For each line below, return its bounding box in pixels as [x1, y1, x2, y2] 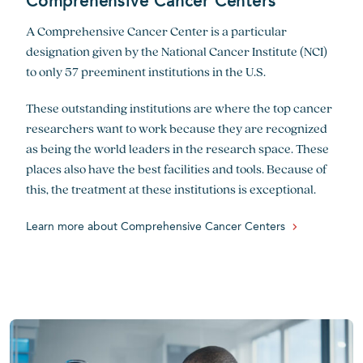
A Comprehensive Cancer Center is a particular [26, 23, 287, 40]
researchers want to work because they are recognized [26, 120, 327, 137]
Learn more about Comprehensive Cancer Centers [26, 221, 285, 233]
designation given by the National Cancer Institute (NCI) [26, 43, 327, 60]
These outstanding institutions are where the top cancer [26, 100, 332, 117]
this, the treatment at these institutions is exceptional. [26, 181, 316, 198]
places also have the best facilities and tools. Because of [26, 160, 327, 177]
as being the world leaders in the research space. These [26, 140, 329, 157]
